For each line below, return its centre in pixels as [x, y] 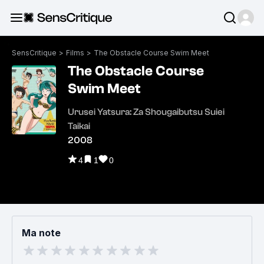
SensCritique [34, 53]
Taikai [79, 126]
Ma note [41, 233]
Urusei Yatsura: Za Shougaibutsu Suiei [146, 112]
